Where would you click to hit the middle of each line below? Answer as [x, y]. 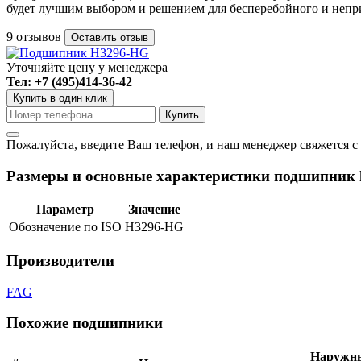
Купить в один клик [60, 98]
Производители [60, 261]
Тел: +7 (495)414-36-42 [69, 81]
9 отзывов [35, 36]
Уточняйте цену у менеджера [87, 67]
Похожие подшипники [85, 323]
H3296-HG [154, 227]
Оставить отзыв [134, 37]
